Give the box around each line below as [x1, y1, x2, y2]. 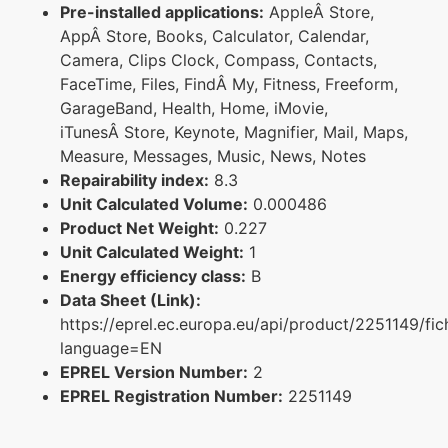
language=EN [60, 337, 162, 358]
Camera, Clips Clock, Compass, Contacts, [60, 49, 377, 70]
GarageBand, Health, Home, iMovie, [60, 97, 328, 118]
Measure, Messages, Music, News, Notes [60, 145, 366, 166]
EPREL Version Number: [60, 361, 248, 382]
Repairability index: [60, 169, 209, 190]
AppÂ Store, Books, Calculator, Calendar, [60, 25, 369, 46]
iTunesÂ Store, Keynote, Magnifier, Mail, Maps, [60, 121, 408, 142]
